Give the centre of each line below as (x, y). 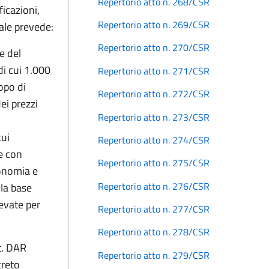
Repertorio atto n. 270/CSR (154, 48)
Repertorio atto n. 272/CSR (154, 94)
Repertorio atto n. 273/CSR (154, 117)
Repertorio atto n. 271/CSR (154, 71)
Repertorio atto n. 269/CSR (154, 25)
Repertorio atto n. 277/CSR (154, 209)
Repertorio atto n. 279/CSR (154, 255)
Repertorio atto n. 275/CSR (154, 163)
